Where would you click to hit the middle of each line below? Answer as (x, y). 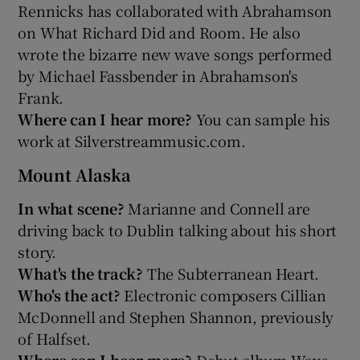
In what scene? (73, 208)
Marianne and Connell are (219, 208)
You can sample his (263, 119)
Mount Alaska (75, 174)
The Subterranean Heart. (233, 273)
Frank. (41, 97)
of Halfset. (55, 338)
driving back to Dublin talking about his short (178, 229)
